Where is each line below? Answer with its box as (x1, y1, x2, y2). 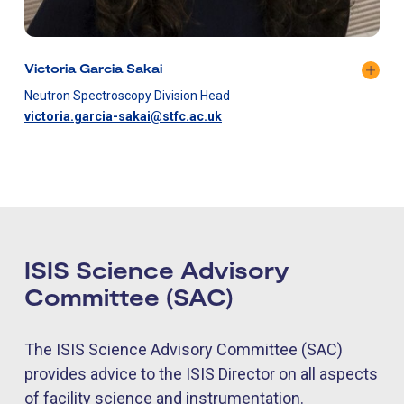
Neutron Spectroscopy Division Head (24, 88, 230, 104)
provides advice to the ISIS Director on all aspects (24, 364, 378, 384)
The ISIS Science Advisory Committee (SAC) (24, 340, 343, 360)
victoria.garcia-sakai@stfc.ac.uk (24, 109, 222, 124)
